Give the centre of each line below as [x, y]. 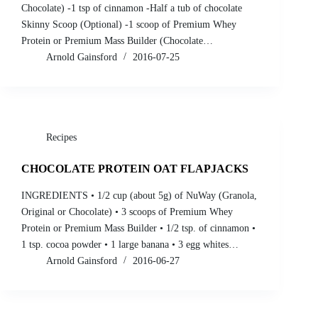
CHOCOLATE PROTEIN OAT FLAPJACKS [135, 169]
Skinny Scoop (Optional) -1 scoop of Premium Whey [129, 25]
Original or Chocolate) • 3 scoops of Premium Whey [127, 212]
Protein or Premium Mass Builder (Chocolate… [117, 41]
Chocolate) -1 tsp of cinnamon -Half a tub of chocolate [132, 9]
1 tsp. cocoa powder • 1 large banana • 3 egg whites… [130, 244]
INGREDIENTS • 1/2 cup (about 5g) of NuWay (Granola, [139, 195]
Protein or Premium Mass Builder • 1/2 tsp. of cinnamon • [138, 228]
